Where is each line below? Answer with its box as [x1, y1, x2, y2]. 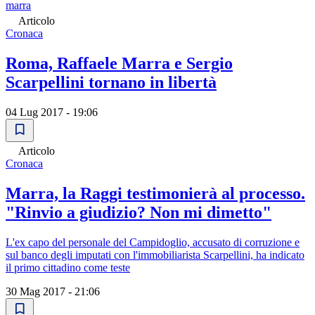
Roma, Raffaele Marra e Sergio [6, 54, 233, 73]
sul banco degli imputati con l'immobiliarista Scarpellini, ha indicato [6, 248, 304, 261]
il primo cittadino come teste [6, 261, 130, 274]
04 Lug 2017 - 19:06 [6, 105, 98, 118]
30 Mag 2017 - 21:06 [6, 285, 100, 297]
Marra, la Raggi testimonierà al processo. [6, 184, 305, 202]
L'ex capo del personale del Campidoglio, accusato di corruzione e [6, 236, 300, 248]
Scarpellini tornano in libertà [6, 73, 217, 92]
